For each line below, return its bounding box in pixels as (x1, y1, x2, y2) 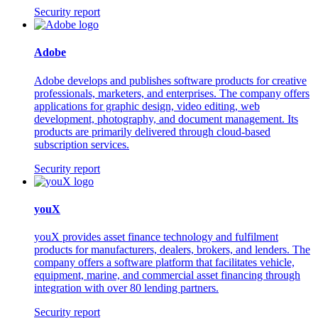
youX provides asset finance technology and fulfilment (34, 231, 278, 243)
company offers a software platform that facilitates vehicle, (34, 256, 295, 269)
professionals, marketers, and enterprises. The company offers (34, 87, 309, 99)
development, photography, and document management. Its (34, 112, 298, 125)
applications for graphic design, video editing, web (34, 99, 260, 112)
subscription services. (34, 138, 129, 150)
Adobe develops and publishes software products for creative (34, 74, 307, 87)
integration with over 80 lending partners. (34, 282, 219, 295)
